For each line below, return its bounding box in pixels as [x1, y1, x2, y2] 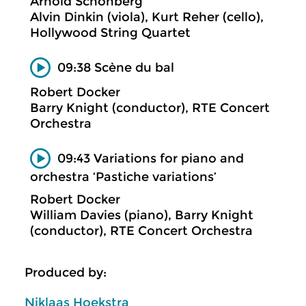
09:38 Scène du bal [57, 59, 174, 75]
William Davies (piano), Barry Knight [30, 207, 253, 223]
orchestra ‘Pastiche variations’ [30, 169, 217, 184]
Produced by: [25, 265, 107, 280]
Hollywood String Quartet [30, 25, 191, 40]
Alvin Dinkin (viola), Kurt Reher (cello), [30, 10, 264, 25]
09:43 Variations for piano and [57, 150, 244, 166]
